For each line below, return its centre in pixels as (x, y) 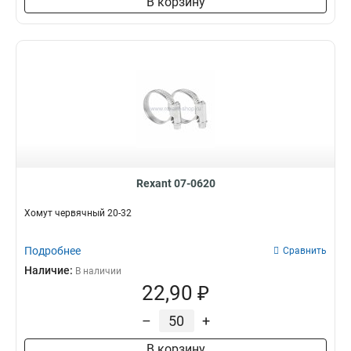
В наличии (98, 271)
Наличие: (50, 270)
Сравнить (305, 251)
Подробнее (52, 251)
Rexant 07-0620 (175, 183)
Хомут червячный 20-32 (78, 213)
